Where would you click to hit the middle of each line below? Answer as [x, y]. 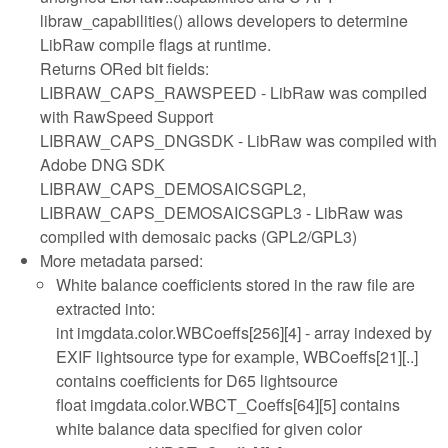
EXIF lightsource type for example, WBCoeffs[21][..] [237, 356]
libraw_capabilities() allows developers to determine [224, 20]
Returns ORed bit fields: [124, 68]
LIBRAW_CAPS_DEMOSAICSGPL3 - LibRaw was [221, 212]
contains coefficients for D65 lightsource [197, 380]
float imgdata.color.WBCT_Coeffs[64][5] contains [228, 404]
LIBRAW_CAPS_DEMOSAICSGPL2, [173, 188]
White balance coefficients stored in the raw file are [235, 284]
